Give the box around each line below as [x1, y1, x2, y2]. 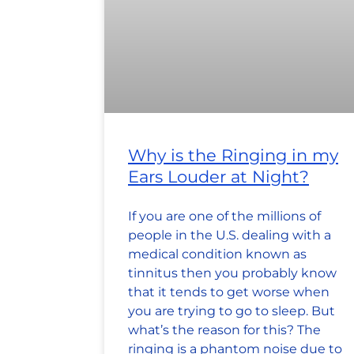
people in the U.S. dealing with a [128, 228, 331, 243]
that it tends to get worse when [128, 284, 330, 300]
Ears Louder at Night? [128, 167, 309, 187]
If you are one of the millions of [128, 209, 321, 224]
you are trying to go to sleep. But [128, 303, 335, 319]
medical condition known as [128, 247, 307, 262]
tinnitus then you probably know [128, 265, 337, 281]
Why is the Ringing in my [128, 145, 338, 166]
